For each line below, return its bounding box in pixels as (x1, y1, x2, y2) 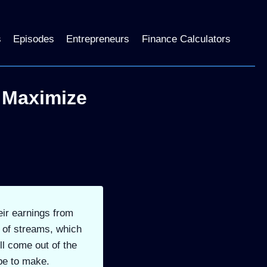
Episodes (13, 33, 55, 45)
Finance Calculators (141, 33, 231, 45)
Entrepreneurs (66, 33, 130, 45)
